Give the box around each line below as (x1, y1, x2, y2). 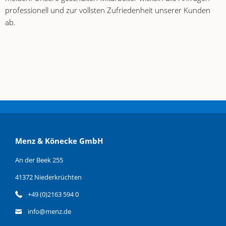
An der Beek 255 (15, 155, 63, 165)
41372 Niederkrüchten (15, 173, 82, 182)
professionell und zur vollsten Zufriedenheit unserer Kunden (5, 5, 210, 16)
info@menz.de (28, 207, 71, 216)
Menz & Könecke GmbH (15, 136, 103, 146)
